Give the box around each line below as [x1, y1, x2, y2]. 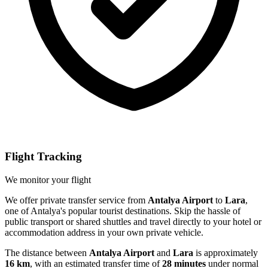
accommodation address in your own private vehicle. [5, 227, 203, 237]
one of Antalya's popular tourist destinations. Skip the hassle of [5, 205, 240, 216]
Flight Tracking [5, 150, 82, 163]
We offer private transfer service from [5, 194, 148, 205]
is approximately [193, 247, 258, 258]
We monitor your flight [5, 174, 91, 185]
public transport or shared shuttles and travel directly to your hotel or [5, 216, 261, 227]
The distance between [5, 247, 89, 258]
